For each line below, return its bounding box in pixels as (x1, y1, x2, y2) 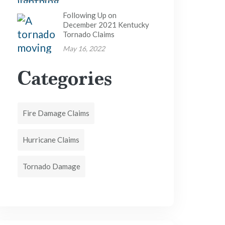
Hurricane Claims (23, 135, 80, 144)
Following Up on (62, 11, 117, 20)
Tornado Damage (23, 162, 81, 171)
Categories (17, 66, 113, 89)
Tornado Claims (62, 30, 115, 39)
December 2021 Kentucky (62, 20, 149, 29)
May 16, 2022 (62, 44, 105, 53)
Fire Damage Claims (23, 108, 90, 118)
